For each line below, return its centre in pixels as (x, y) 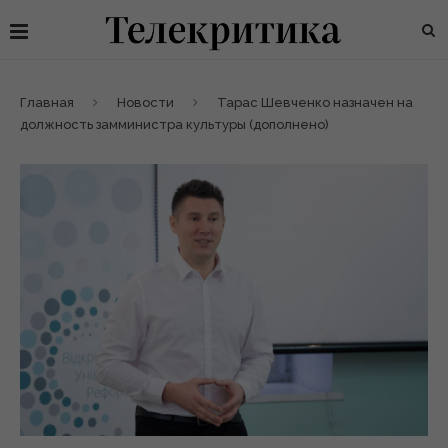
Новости (145, 102)
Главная (47, 102)
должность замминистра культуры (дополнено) (174, 124)
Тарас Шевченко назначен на (315, 102)
